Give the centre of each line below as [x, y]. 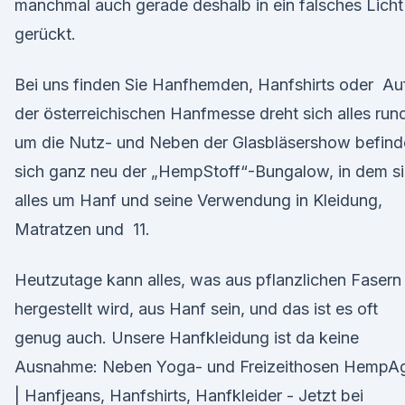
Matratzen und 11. [82, 229]
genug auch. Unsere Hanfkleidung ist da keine [187, 338]
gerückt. [45, 34]
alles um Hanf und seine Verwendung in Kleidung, [198, 200]
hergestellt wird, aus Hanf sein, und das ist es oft [196, 309]
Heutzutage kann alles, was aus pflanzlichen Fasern [208, 280]
